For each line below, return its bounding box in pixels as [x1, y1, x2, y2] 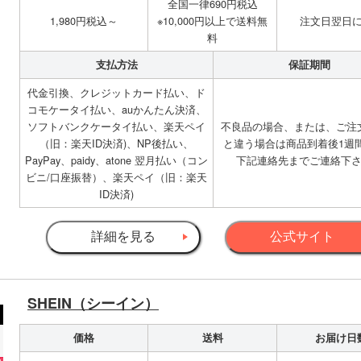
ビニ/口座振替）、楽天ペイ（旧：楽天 [26, 169, 207, 185]
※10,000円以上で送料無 [157, 13, 268, 29]
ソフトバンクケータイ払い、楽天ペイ [27, 118, 205, 135]
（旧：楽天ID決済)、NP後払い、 [39, 135, 193, 151]
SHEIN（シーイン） [27, 293, 159, 314]
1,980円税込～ [50, 13, 118, 29]
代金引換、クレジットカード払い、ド [27, 85, 205, 101]
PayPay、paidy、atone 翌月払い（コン [25, 152, 208, 168]
